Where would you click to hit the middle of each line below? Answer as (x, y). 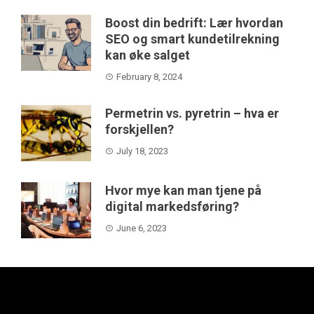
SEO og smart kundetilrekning (192, 39)
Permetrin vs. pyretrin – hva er (192, 114)
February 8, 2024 (149, 77)
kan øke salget (148, 55)
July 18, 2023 (142, 151)
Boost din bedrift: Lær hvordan (194, 23)
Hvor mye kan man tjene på (183, 191)
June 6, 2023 (142, 228)
